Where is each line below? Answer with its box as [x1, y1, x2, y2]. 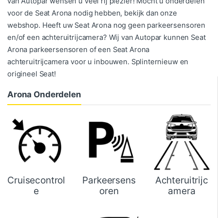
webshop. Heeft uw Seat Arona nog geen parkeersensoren [7, 20, 206, 30]
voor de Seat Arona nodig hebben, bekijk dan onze [7, 8, 177, 18]
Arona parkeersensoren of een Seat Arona [7, 45, 150, 54]
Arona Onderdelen [7, 89, 81, 99]
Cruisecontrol [7, 175, 66, 186]
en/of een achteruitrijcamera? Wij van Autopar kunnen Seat [7, 33, 206, 42]
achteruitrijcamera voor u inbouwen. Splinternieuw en [7, 57, 189, 66]
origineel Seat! [7, 69, 56, 78]
